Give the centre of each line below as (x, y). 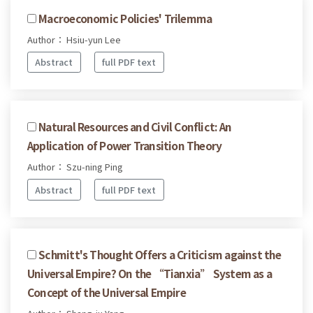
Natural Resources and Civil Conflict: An (135, 127)
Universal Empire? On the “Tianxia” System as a (150, 273)
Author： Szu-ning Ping (75, 167)
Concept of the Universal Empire (107, 292)
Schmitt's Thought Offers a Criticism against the (160, 254)
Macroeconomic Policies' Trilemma (125, 18)
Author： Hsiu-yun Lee (74, 39)
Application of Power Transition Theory (125, 146)
